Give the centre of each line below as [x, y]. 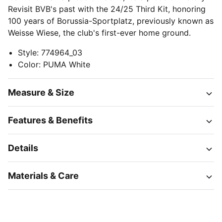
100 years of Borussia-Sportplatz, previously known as [111, 21]
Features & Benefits [50, 120]
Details [23, 148]
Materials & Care [43, 176]
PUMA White [67, 64]
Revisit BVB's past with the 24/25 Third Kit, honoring [107, 9]
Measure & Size [41, 92]
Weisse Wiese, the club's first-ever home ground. [99, 33]
